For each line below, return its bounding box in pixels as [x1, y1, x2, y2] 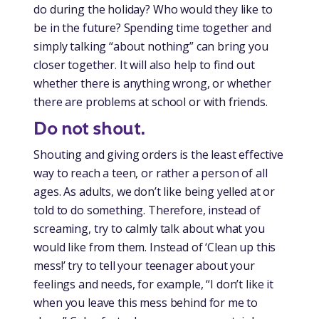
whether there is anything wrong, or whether [33, 75, 271, 91]
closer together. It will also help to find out [33, 56, 255, 73]
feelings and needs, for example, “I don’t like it [33, 276, 273, 292]
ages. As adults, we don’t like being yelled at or [33, 183, 275, 199]
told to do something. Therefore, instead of [33, 202, 261, 218]
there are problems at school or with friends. [33, 93, 268, 110]
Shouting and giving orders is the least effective [33, 146, 283, 162]
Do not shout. [33, 116, 146, 141]
